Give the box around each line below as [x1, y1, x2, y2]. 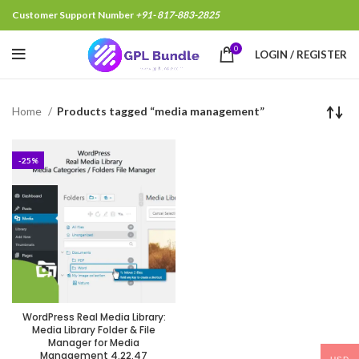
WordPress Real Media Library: [22, 310, 166, 324]
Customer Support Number [12, 9, 135, 21]
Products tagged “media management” [57, 104, 264, 118]
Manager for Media [48, 336, 139, 349]
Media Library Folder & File [32, 323, 155, 337]
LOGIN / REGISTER [255, 47, 347, 61]
